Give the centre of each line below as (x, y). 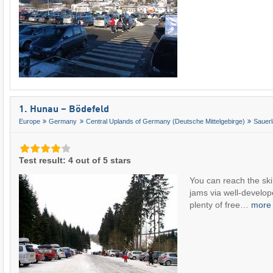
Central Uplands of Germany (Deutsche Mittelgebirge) (165, 122)
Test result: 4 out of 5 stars (75, 161)
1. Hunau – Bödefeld (64, 110)
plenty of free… (220, 205)
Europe (30, 122)
